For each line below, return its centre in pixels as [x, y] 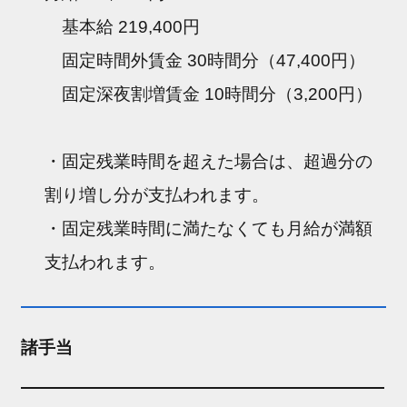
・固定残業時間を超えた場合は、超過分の [209, 161]
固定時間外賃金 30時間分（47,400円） [205, 60]
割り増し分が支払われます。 [157, 194]
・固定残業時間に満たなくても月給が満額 [209, 228]
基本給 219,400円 [123, 26]
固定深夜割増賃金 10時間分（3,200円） [209, 94]
